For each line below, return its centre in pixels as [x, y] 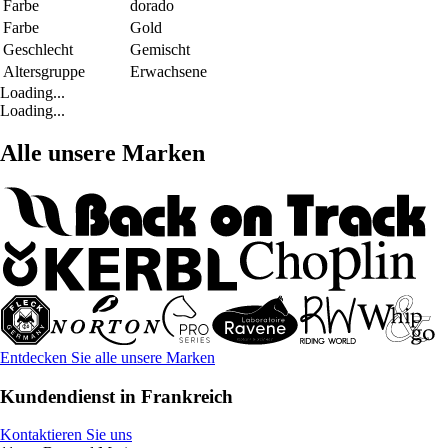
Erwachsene [168, 71]
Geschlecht [38, 49]
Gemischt [160, 49]
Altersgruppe [44, 71]
